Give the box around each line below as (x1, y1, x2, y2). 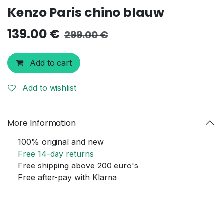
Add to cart (27, 58, 72, 68)
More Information (7, 117, 76, 129)
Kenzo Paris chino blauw (7, 4, 164, 22)
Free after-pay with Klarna (15, 172, 117, 183)
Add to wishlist (22, 83, 76, 93)
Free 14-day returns (18, 149, 94, 159)
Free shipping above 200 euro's (15, 161, 138, 171)
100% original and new (15, 137, 104, 147)
